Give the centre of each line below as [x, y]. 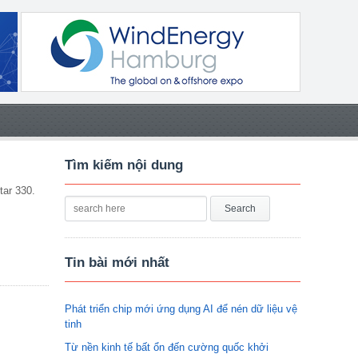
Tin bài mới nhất [117, 263]
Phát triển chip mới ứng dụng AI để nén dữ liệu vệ [181, 309]
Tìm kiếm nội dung [124, 165]
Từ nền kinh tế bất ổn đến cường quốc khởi [167, 347]
